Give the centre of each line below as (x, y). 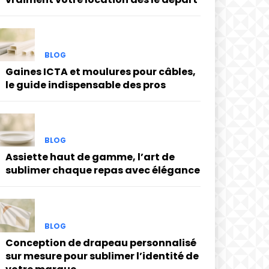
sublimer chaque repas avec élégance (102, 171)
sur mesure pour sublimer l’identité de (102, 256)
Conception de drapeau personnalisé (101, 243)
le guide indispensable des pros (85, 85)
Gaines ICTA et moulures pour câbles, (100, 72)
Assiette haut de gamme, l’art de (90, 157)
